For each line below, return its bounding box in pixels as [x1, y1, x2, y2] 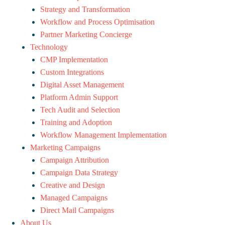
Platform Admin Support [40, 93, 118, 101]
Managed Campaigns [40, 193, 107, 202]
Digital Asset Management [40, 80, 124, 89]
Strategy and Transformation [40, 5, 130, 14]
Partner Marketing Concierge [40, 30, 132, 39]
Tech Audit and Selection [40, 105, 120, 114]
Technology [30, 43, 68, 51]
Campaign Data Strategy [40, 168, 118, 177]
